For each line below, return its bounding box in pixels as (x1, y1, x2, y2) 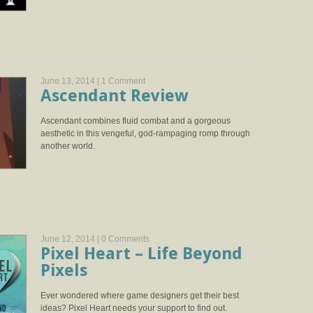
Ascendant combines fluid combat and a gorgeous (41, 116, 231, 126)
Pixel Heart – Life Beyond (41, 244, 242, 263)
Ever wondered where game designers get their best (41, 291, 239, 300)
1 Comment (101, 76, 145, 86)
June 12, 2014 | (41, 234, 101, 244)
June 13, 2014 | (41, 76, 101, 86)
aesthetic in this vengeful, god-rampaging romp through (41, 129, 250, 138)
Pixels (41, 261, 87, 280)
